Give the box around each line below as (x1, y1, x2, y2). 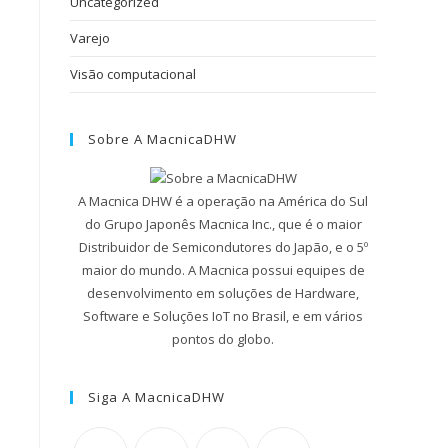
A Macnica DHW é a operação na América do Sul (78, 192, 368, 211)
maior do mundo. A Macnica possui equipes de (81, 261, 365, 280)
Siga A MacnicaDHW (88, 388, 225, 407)
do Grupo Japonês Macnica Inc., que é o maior (84, 215, 362, 234)
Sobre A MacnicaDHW (88, 130, 237, 148)
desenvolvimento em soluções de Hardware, (87, 284, 359, 303)
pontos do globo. (172, 330, 274, 349)
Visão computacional (70, 65, 196, 83)
